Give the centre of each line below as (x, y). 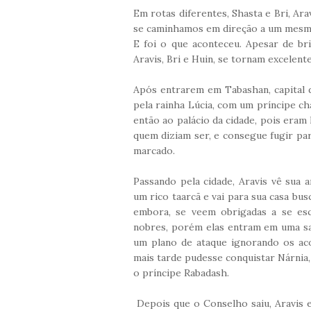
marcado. (154, 150)
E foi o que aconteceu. (190, 43)
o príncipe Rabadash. (181, 272)
